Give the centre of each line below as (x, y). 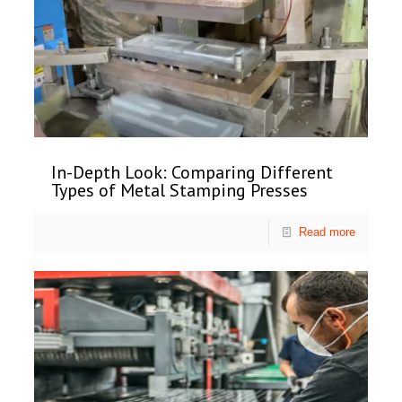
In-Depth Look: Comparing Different (192, 173)
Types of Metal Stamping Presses (180, 191)
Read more (327, 232)
